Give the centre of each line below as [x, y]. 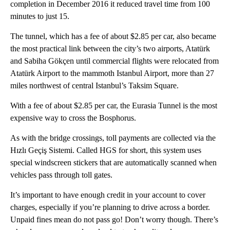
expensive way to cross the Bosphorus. [73, 118]
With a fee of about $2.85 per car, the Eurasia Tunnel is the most [114, 106]
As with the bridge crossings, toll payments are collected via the [113, 138]
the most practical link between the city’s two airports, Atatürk [110, 49]
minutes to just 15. [40, 16]
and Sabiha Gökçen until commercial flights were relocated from [114, 61]
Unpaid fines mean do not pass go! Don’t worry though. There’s [114, 220]
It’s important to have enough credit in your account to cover [108, 195]
